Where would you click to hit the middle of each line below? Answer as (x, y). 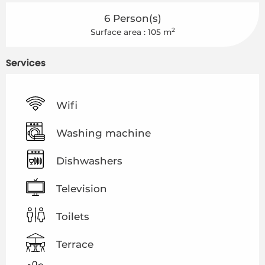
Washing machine (104, 133)
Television (82, 188)
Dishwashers (89, 161)
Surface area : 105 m (131, 32)
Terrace (75, 244)
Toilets (73, 216)
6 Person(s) (132, 18)
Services (26, 63)
